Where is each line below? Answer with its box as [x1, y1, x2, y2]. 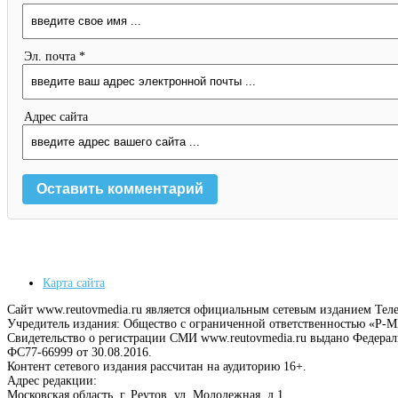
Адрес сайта [24, 109, 88, 123]
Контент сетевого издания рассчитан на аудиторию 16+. [7, 359, 306, 373]
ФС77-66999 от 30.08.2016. [7, 345, 152, 359]
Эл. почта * [24, 49, 85, 63]
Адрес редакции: [7, 373, 97, 387]
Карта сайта [43, 275, 105, 290]
